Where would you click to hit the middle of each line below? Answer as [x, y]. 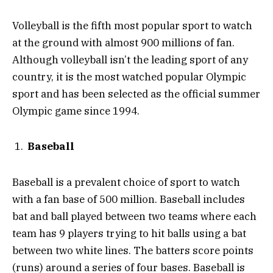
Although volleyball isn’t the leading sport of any [130, 59]
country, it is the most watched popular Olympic [129, 76]
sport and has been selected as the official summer [136, 94]
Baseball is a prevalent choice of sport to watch [126, 182]
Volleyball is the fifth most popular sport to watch [132, 25]
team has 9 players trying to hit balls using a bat [129, 233]
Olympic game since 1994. [76, 111]
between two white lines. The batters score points [133, 250]
